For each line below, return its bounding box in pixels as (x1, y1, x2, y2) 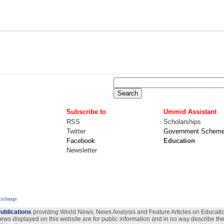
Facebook (66, 137, 95, 144)
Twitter (66, 127, 85, 135)
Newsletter (66, 146, 97, 154)
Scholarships (163, 118, 201, 125)
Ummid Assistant (163, 108, 216, 115)
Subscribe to (66, 108, 106, 115)
